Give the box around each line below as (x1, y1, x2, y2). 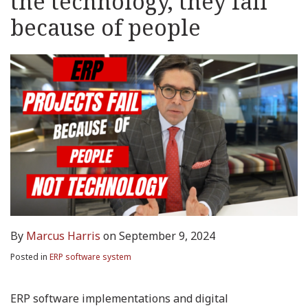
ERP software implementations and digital (10, 290, 228, 306)
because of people (10, 12, 201, 42)
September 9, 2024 (119, 228, 215, 243)
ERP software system (49, 250, 131, 263)
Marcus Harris (26, 228, 100, 243)
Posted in (10, 250, 49, 263)
